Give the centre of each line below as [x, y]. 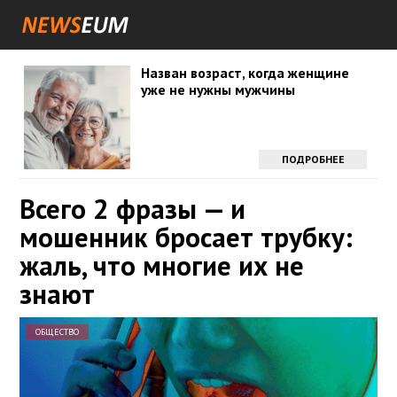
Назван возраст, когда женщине [245, 73]
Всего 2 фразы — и [132, 209]
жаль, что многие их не [162, 265]
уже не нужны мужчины [218, 90]
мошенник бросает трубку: [186, 237]
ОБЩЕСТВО [57, 332]
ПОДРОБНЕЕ [313, 159]
